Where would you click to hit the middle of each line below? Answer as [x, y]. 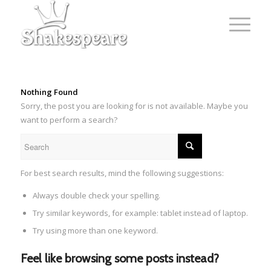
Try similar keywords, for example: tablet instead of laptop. [140, 213]
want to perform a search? [69, 120]
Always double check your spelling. [96, 196]
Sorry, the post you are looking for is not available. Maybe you [134, 106]
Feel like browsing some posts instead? [119, 259]
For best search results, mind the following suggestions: [122, 173]
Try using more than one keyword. [95, 231]
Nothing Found [49, 92]
